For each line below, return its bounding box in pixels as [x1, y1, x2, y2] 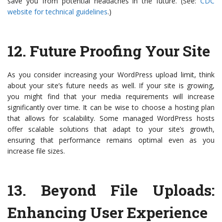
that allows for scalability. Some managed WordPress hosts [7, 113, 215, 123]
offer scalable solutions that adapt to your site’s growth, [7, 124, 215, 134]
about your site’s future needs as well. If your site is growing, [7, 81, 215, 91]
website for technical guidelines [7, 7, 108, 17]
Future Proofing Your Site [30, 41, 210, 61]
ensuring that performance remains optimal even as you [7, 135, 215, 145]
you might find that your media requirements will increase [7, 92, 215, 102]
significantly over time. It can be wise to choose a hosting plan [7, 103, 215, 112]
